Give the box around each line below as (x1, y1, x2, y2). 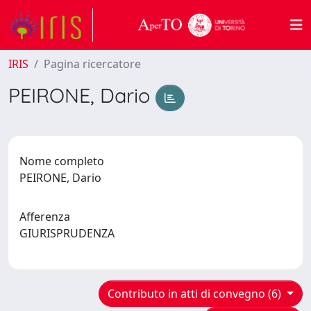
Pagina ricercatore (44, 56, 141, 72)
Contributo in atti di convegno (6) (108, 285, 285, 301)
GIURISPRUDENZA (19, 225, 120, 241)
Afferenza (19, 208, 70, 224)
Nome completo (19, 153, 104, 169)
